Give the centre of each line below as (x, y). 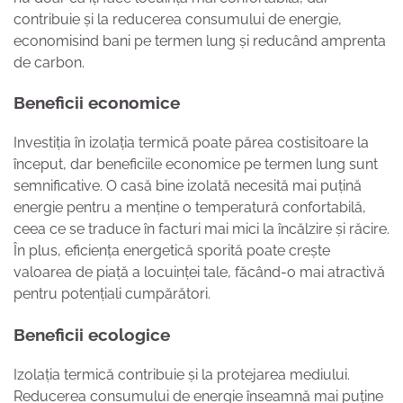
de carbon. (49, 62)
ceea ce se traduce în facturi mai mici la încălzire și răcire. (201, 229)
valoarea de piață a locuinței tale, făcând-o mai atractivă (199, 273)
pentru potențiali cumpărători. (112, 294)
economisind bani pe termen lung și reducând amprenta (200, 40)
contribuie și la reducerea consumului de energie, (178, 19)
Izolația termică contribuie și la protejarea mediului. (182, 374)
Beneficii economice (97, 103)
